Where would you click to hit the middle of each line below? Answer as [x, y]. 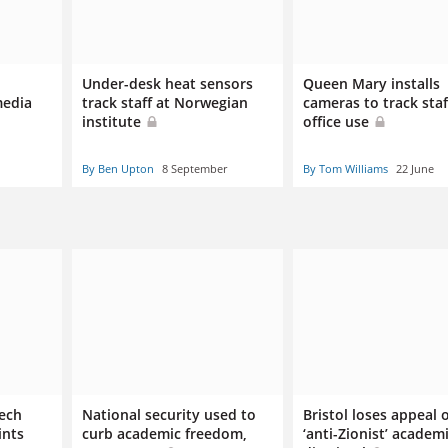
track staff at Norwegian [164, 102]
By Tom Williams [345, 168]
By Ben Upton [117, 168]
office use [337, 121]
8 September [194, 168]
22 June [414, 168]
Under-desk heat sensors [167, 83]
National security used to [168, 415]
